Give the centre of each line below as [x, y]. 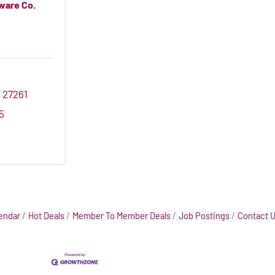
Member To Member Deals [122, 216]
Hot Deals [46, 216]
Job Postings [204, 216]
